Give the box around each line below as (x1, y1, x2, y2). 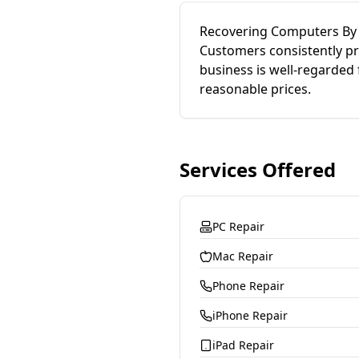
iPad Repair (212, 337, 274, 353)
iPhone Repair (212, 308, 288, 323)
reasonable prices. (200, 80, 311, 98)
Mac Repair (212, 248, 273, 264)
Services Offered (179, 156, 336, 183)
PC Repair (212, 219, 264, 234)
